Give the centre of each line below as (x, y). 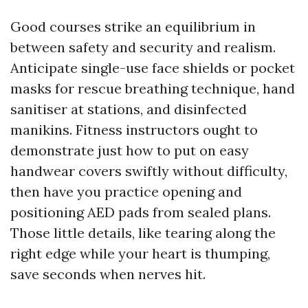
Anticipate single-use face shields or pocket (153, 68)
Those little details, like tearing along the (143, 233)
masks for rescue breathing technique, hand (153, 88)
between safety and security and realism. (143, 47)
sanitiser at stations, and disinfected (129, 109)
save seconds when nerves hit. (108, 274)
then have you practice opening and (126, 191)
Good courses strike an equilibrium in (133, 26)
